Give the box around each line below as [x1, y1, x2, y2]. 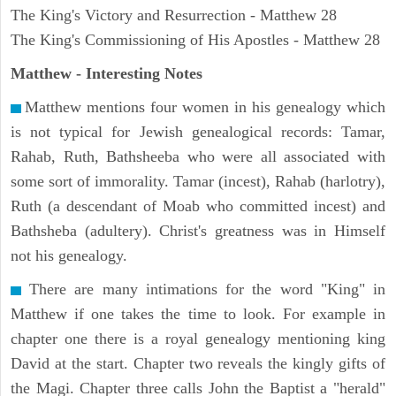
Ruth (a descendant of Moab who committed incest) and [11, 197, 385, 216]
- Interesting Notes [72, 65, 202, 83]
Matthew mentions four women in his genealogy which [25, 98, 385, 117]
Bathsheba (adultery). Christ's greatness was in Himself [11, 222, 385, 240]
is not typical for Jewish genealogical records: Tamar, [11, 123, 385, 141]
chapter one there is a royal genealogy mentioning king [11, 330, 385, 348]
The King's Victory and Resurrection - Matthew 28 [11, 6, 337, 25]
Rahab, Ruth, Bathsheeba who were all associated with [11, 148, 385, 166]
